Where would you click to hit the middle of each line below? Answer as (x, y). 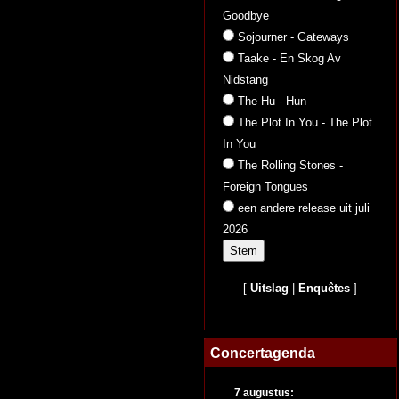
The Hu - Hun (272, 101)
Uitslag (270, 288)
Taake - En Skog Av (289, 58)
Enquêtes (325, 288)
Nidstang (245, 80)
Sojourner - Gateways (293, 37)
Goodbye (246, 16)
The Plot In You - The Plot (305, 122)
